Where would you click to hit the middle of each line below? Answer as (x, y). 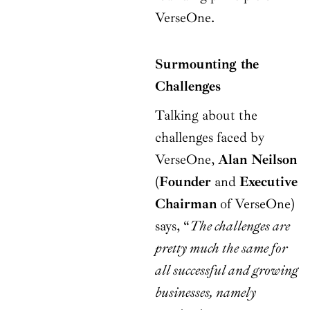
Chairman (186, 204)
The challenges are (240, 226)
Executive (268, 182)
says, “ (172, 226)
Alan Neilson (257, 160)
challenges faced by (210, 138)
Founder (185, 182)
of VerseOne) (256, 204)
